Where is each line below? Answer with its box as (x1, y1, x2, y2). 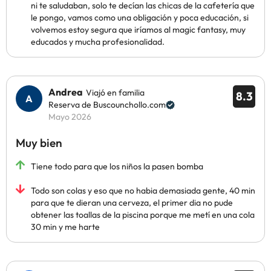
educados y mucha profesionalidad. (31, 36, 165, 47)
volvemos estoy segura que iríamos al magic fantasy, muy (31, 24, 246, 35)
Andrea (48, 86, 83, 98)
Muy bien (16, 135, 62, 150)
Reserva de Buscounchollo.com (48, 99, 166, 110)
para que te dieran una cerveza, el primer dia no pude (31, 197, 233, 208)
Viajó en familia (86, 87, 145, 98)
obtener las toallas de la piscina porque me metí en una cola (31, 209, 255, 220)
